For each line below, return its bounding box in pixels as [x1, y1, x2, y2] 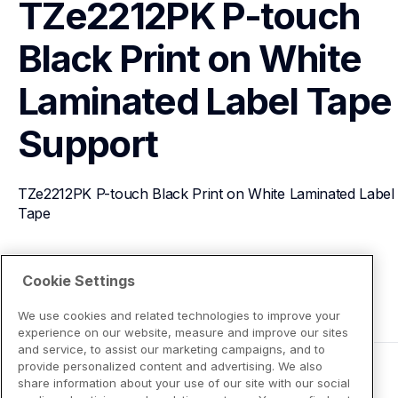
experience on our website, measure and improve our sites [18, 324, 348, 339]
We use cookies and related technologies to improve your [18, 307, 340, 322]
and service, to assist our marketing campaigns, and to [18, 341, 325, 356]
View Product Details [39, 268, 175, 287]
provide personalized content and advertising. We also [18, 358, 322, 373]
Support [18, 121, 158, 166]
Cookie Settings [22, 271, 135, 290]
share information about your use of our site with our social [18, 375, 350, 390]
